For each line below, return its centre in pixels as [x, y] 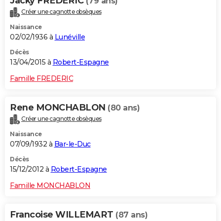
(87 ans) [131, 215]
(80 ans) [124, 108]
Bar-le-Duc [72, 144]
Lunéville [70, 37]
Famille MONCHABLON [50, 186]
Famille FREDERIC [41, 79]
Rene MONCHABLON [59, 108]
